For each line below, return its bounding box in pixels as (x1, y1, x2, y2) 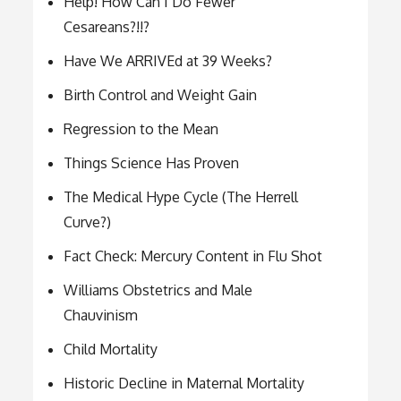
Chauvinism (64, 306, 139, 325)
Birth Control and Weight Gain (64, 86, 258, 105)
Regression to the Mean (64, 120, 219, 139)
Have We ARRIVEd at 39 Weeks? (64, 52, 273, 71)
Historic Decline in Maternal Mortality (64, 374, 305, 393)
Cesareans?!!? (64, 18, 150, 37)
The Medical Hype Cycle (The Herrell (64, 188, 299, 207)
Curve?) (64, 213, 112, 232)
